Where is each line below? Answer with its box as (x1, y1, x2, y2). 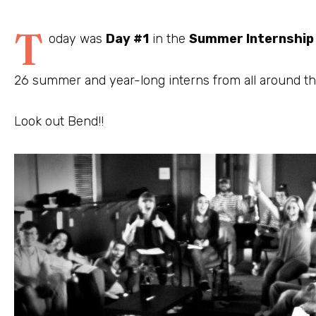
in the (149, 31, 190, 47)
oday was (49, 31, 107, 47)
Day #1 (106, 31, 150, 47)
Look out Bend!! (14, 114, 104, 130)
